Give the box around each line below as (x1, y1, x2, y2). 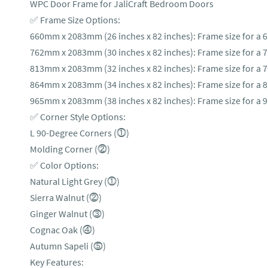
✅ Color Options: (30, 159, 99, 171)
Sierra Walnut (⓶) (30, 191, 102, 203)
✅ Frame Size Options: (30, 14, 120, 26)
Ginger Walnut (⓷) (30, 208, 105, 220)
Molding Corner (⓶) (30, 143, 110, 155)
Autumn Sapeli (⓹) (30, 240, 106, 252)
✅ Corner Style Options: (30, 111, 126, 123)
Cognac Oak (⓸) (30, 224, 95, 236)
